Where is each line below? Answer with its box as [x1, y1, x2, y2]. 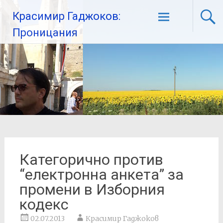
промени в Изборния [19, 181, 165, 198]
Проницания [12, 26, 78, 39]
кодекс [19, 196, 69, 213]
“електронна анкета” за [19, 166, 184, 183]
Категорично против [19, 151, 163, 168]
